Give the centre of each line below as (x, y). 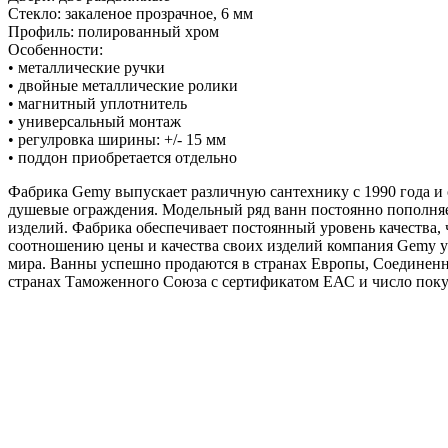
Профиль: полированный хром (113, 31)
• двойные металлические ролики (123, 85)
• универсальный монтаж (94, 121)
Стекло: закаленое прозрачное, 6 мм (130, 13)
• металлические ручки (86, 67)
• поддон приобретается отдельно (122, 157)
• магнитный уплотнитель (97, 103)
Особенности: (55, 49)
